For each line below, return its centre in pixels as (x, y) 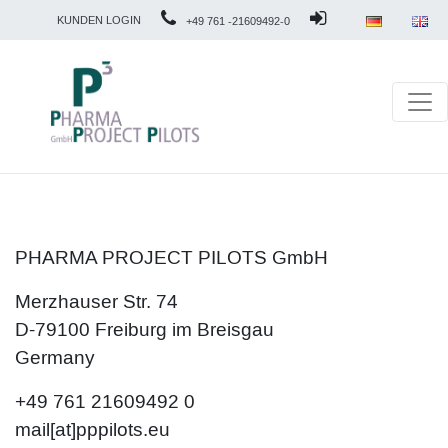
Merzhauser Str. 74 (96, 302)
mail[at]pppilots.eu (92, 430)
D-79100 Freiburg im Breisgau (144, 330)
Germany (55, 358)
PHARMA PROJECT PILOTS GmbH (171, 258)
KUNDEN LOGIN (99, 20)
